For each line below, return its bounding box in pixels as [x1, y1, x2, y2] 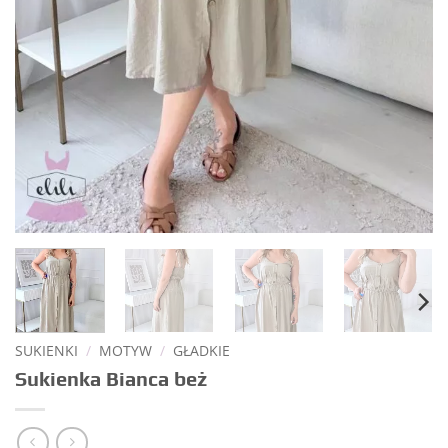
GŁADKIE [173, 341, 231, 361]
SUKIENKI [15, 341, 78, 361]
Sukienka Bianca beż [15, 367, 207, 390]
